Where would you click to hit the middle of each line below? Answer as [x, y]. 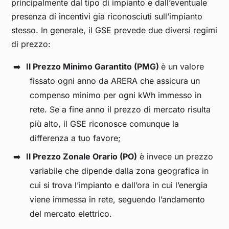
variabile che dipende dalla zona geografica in [119, 171]
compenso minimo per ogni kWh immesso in [116, 95]
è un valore [182, 67]
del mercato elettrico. [71, 214]
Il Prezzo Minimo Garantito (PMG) [94, 67]
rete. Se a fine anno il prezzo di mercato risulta [120, 110]
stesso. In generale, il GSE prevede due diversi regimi [114, 30]
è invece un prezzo [175, 157]
